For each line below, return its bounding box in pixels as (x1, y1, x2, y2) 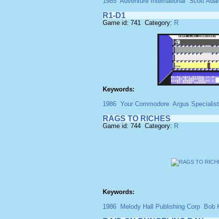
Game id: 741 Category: (103, 19, 174, 26)
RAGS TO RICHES (103, 114, 171, 123)
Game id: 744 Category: (103, 122, 174, 130)
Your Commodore (120, 100, 169, 108)
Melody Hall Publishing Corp (120, 203, 200, 210)
